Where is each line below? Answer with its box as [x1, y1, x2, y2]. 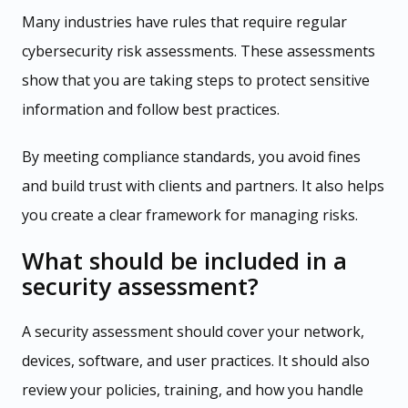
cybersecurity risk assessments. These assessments [22, 40, 375, 61]
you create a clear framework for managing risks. [22, 204, 358, 225]
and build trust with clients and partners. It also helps [22, 175, 384, 196]
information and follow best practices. [22, 98, 280, 119]
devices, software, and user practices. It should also [22, 350, 370, 371]
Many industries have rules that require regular [22, 11, 347, 32]
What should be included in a [22, 243, 347, 277]
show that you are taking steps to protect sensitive [22, 69, 370, 90]
